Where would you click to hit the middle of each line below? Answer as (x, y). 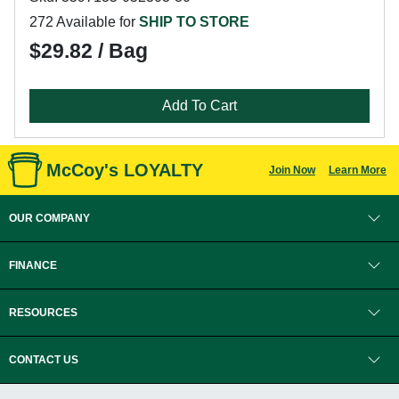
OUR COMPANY (49, 218)
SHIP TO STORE (194, 22)
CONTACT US (44, 360)
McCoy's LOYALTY (125, 170)
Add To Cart (199, 106)
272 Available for (84, 22)
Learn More (357, 170)
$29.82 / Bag (89, 51)
